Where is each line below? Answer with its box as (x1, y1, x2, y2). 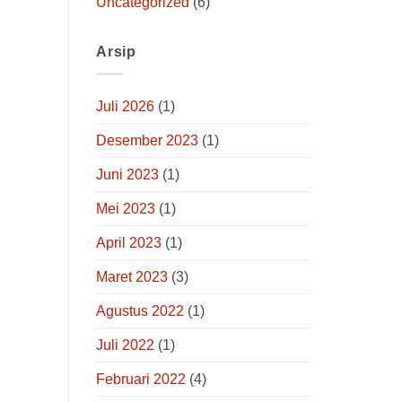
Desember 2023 (96, 132, 198, 148)
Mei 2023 (96, 200, 155, 216)
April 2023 (96, 234, 162, 250)
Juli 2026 (96, 98, 154, 114)
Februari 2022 (96, 371, 186, 387)
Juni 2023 (96, 166, 159, 182)
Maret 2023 (96, 268, 168, 284)
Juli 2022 (96, 336, 154, 353)
